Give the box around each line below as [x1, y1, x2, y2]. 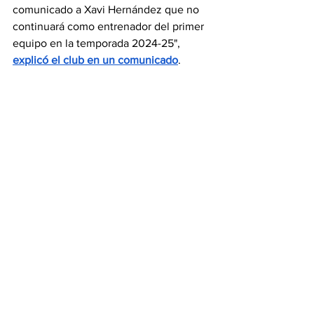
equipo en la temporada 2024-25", [13, 37, 183, 49]
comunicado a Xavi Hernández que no [13, 4, 202, 15]
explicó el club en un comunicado [13, 54, 178, 66]
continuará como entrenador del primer [13, 20, 207, 32]
